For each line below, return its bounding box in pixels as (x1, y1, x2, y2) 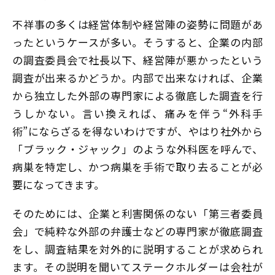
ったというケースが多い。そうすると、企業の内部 (12, 34, 263, 50)
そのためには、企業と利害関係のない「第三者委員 (12, 206, 263, 222)
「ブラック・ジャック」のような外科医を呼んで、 (12, 141, 263, 157)
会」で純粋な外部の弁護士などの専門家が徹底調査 (12, 223, 263, 239)
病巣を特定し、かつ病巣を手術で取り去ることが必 (12, 158, 263, 174)
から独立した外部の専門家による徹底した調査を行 (12, 87, 263, 103)
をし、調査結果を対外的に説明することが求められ (12, 241, 263, 257)
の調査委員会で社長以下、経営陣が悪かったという (12, 52, 263, 68)
